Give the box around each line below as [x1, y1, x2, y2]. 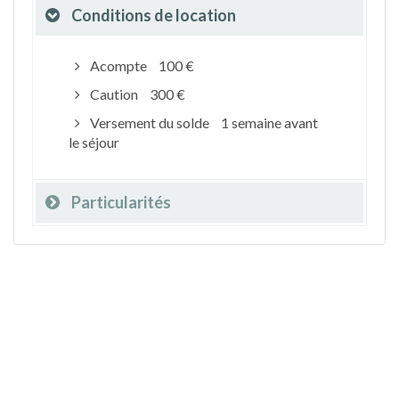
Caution [86, 85, 141, 102]
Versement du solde [86, 113, 212, 131]
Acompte [86, 56, 150, 74]
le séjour [69, 133, 119, 151]
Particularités [71, 191, 171, 212]
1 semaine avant [220, 113, 318, 131]
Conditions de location [71, 4, 236, 25]
